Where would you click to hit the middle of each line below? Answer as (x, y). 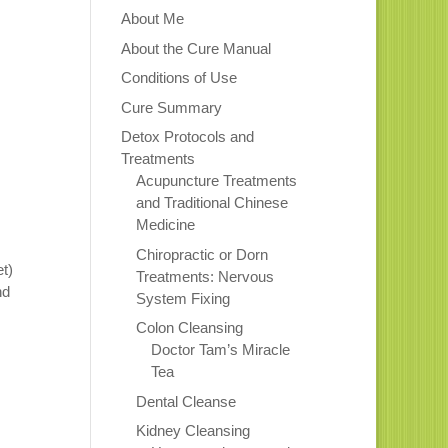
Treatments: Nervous (204, 276)
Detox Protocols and (187, 137)
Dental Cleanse (185, 401)
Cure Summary (171, 107)
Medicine (165, 225)
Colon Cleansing (189, 328)
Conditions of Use (178, 78)
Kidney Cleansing (192, 431)
